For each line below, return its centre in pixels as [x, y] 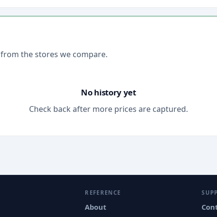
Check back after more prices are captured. [108, 109]
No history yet [108, 92]
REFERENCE [103, 193]
